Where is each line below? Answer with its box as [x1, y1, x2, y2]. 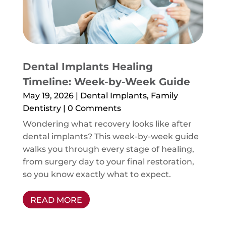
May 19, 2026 [22, 91, 74, 101]
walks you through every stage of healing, [22, 144, 194, 154]
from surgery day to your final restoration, [22, 157, 194, 167]
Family [150, 91, 178, 101]
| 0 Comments [61, 103, 121, 114]
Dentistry [22, 103, 61, 114]
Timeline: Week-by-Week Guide [22, 76, 190, 88]
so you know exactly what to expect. [22, 169, 171, 180]
